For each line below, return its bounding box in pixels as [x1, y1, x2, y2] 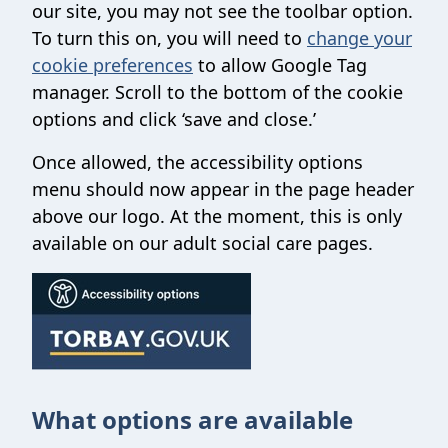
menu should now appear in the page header [32, 177, 414, 201]
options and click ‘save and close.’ [32, 107, 316, 131]
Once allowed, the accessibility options [32, 150, 363, 174]
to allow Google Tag [193, 53, 367, 77]
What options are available [32, 403, 353, 436]
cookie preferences [32, 53, 193, 77]
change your [307, 26, 412, 50]
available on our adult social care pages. [32, 231, 373, 255]
